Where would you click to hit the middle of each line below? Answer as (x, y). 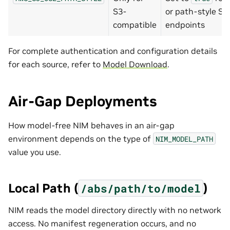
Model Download (135, 64)
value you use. (35, 152)
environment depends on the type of (81, 138)
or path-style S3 (197, 11)
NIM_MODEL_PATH (184, 139)
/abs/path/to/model (141, 188)
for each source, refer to (55, 64)
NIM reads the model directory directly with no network (115, 210)
